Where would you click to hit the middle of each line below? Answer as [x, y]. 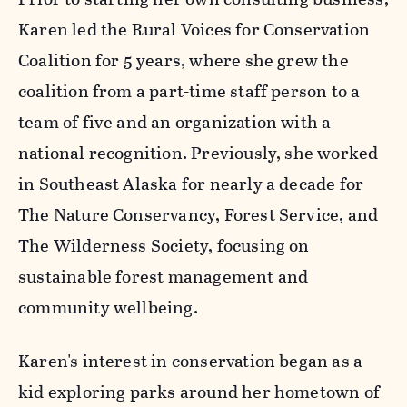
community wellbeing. [110, 308]
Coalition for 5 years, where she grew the [184, 60]
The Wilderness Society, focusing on [164, 246]
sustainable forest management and [164, 277]
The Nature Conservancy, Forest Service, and [199, 215]
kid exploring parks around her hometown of [199, 392]
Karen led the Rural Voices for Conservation [194, 30]
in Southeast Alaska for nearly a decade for [191, 184]
